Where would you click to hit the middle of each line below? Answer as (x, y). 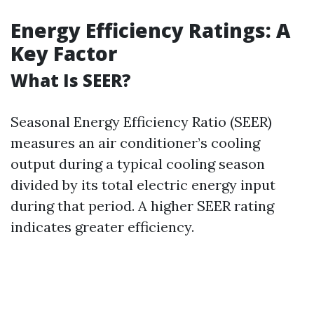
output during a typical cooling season (138, 164)
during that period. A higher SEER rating (142, 206)
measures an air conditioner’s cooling (135, 143)
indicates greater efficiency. (102, 227)
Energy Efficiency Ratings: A (150, 30)
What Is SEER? (71, 80)
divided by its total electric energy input (143, 185)
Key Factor (64, 53)
